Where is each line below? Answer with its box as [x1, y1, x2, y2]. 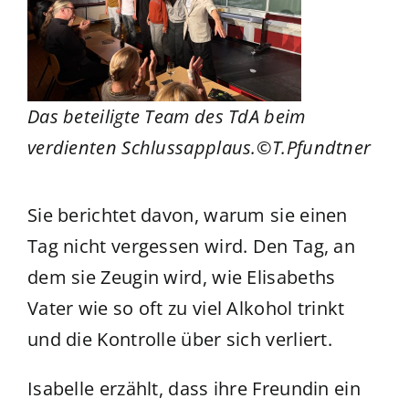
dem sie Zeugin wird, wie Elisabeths [26, 264, 336, 289]
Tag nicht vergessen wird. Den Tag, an [26, 233, 356, 258]
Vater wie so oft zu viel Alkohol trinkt [26, 295, 345, 320]
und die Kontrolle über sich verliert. [26, 326, 333, 351]
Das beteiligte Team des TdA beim [26, 103, 306, 129]
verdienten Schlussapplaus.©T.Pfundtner [26, 134, 372, 160]
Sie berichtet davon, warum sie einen [26, 202, 348, 227]
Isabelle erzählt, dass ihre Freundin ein [26, 375, 361, 401]
